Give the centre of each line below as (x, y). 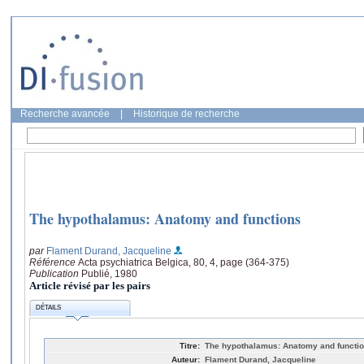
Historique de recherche (186, 114)
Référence (54, 262)
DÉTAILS (49, 308)
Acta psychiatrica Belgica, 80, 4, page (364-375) (184, 262)
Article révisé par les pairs (90, 285)
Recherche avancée (65, 114)
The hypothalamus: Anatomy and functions (165, 219)
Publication (55, 273)
